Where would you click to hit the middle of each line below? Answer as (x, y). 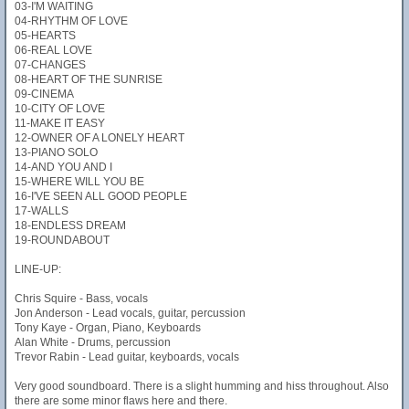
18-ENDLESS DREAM (70, 225)
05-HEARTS (45, 36)
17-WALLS (42, 211)
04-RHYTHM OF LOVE (71, 21)
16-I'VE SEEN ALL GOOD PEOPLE (101, 196)
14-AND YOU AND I (63, 167)
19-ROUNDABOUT (62, 240)
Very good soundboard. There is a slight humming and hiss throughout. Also (202, 386)
